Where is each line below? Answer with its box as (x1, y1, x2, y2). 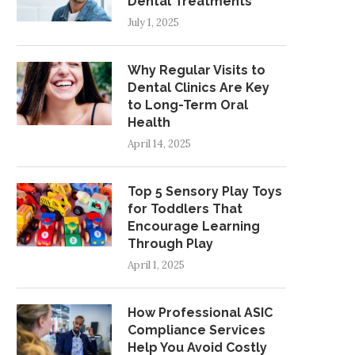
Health (128, 114, 170, 130)
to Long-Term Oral (128, 97, 248, 113)
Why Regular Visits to (128, 62, 265, 78)
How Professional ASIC (128, 304, 273, 320)
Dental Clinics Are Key (128, 79, 269, 95)
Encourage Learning (128, 218, 260, 234)
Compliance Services (128, 322, 265, 338)
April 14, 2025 (128, 136, 191, 151)
